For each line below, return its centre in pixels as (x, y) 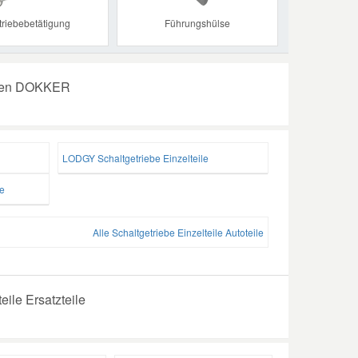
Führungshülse (198, 22)
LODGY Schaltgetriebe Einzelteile (135, 157)
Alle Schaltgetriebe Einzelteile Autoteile (178, 232)
